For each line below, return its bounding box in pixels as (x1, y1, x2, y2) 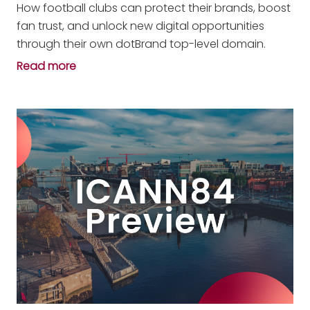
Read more (17, 58, 76, 75)
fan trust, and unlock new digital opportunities (17, 18, 264, 35)
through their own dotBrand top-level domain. (17, 36, 266, 53)
